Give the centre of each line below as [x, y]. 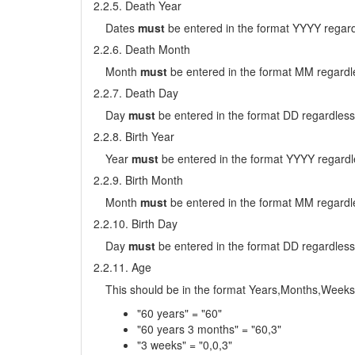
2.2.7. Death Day [136, 93]
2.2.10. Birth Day [136, 223]
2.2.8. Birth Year [134, 136]
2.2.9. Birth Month [138, 180]
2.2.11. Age [122, 267]
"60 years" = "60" [179, 313]
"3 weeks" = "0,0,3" [185, 345]
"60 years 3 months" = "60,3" [209, 329]
